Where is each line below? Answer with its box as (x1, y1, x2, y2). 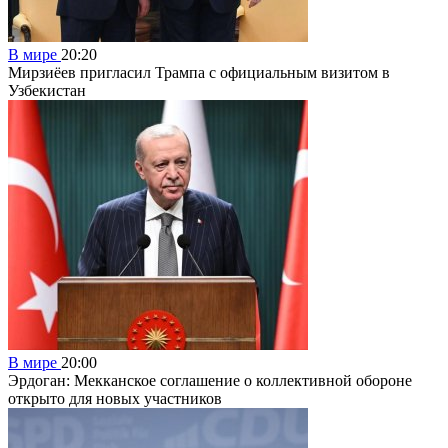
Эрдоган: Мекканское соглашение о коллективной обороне (8, 371, 412, 389)
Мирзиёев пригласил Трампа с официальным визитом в (8, 63, 390, 81)
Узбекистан (8, 81, 86, 99)
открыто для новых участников (8, 389, 222, 407)
